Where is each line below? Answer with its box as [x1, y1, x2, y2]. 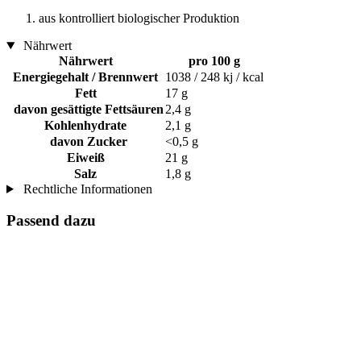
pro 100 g [189, 53, 240, 68]
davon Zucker [44, 134, 127, 148]
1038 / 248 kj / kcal [165, 69, 263, 84]
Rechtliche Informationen [19, 181, 152, 196]
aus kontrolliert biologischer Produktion [39, 10, 239, 25]
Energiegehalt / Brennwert [13, 69, 158, 84]
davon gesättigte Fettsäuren [7, 102, 164, 116]
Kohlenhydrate [44, 118, 127, 132]
